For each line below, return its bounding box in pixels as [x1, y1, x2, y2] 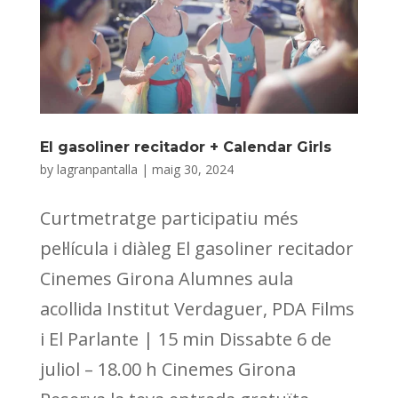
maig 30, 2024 [151, 160, 234, 178]
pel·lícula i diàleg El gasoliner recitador [39, 235, 354, 260]
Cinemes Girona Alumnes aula [39, 266, 293, 291]
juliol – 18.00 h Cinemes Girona [39, 356, 296, 381]
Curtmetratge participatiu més [39, 205, 298, 230]
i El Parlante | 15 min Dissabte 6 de [39, 326, 331, 351]
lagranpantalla [56, 160, 138, 178]
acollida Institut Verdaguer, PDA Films [39, 296, 354, 321]
